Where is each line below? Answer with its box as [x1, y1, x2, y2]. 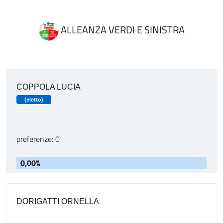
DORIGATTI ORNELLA [16, 197, 99, 206]
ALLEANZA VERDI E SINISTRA [58, 22, 185, 37]
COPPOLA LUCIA [16, 83, 81, 91]
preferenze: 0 [16, 133, 60, 145]
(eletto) [24, 97, 43, 103]
